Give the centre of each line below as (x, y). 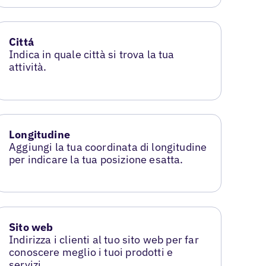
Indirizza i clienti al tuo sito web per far (104, 240)
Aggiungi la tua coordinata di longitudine (108, 147)
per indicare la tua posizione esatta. (96, 160)
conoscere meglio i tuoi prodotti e (91, 252)
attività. (28, 67)
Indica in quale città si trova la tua (92, 55)
